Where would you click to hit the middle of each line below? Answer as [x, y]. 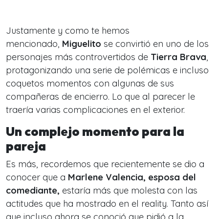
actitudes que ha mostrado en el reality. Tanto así [107, 204]
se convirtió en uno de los [155, 44]
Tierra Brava [178, 57]
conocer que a [37, 177]
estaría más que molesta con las [129, 190]
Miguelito [80, 44]
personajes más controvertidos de [78, 57]
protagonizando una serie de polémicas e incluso [107, 70]
